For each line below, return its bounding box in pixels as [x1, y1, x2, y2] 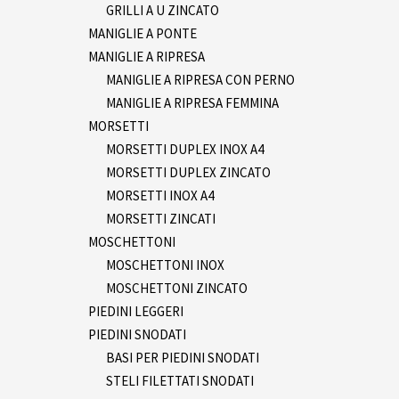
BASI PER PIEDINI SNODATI [106, 348, 259, 366]
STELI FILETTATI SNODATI [106, 371, 254, 389]
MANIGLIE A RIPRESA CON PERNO [106, 70, 295, 88]
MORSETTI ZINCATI [106, 209, 216, 227]
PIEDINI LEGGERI [88, 302, 183, 320]
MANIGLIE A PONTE [88, 24, 197, 42]
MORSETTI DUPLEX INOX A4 [106, 140, 264, 158]
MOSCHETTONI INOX [106, 256, 224, 273]
